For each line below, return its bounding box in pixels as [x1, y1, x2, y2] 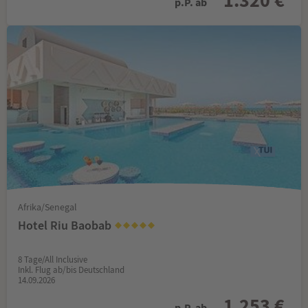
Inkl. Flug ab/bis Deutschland [18, 263, 124, 276]
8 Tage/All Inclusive [18, 253, 87, 265]
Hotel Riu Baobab [18, 217, 114, 233]
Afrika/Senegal [18, 200, 77, 213]
